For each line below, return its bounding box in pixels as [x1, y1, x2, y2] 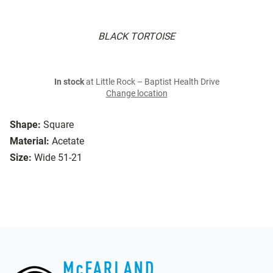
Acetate [52, 135, 84, 147]
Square [43, 119, 74, 131]
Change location [105, 88, 168, 99]
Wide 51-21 [34, 152, 82, 164]
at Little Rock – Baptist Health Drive [83, 77, 219, 88]
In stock [54, 77, 84, 88]
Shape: [10, 119, 41, 131]
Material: [10, 135, 49, 147]
